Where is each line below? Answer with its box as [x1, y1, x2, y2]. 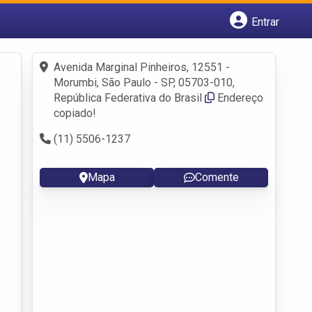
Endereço [217, 91, 263, 104]
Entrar [251, 15, 279, 29]
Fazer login [53, 54, 107, 68]
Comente [194, 170, 239, 184]
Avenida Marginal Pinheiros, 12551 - [54, 60, 230, 74]
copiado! [54, 106, 96, 120]
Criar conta [53, 70, 104, 83]
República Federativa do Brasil [54, 91, 202, 104]
